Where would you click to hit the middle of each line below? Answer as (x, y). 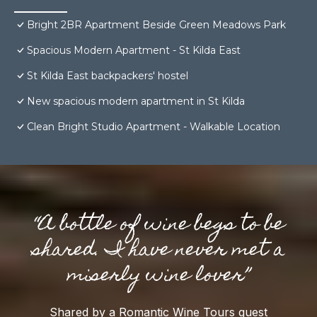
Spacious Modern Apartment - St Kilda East (134, 51)
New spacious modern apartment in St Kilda (136, 102)
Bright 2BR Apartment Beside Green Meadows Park (156, 25)
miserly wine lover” (158, 277)
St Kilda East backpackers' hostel (108, 76)
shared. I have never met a (158, 251)
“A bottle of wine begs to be (158, 226)
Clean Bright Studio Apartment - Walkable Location (154, 127)
